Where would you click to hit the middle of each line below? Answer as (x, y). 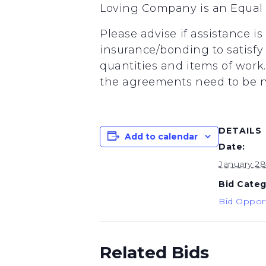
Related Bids (154, 252)
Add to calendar (161, 137)
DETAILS (240, 131)
